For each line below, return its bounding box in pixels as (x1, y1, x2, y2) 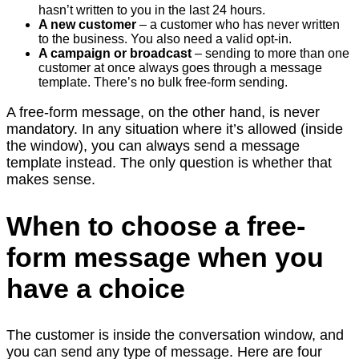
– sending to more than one (192, 46, 349, 61)
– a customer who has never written (136, 18, 340, 32)
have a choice (6, 273, 185, 305)
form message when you (6, 242, 324, 273)
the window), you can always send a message (6, 138, 300, 155)
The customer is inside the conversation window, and (6, 327, 344, 344)
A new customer (38, 18, 136, 32)
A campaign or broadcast (38, 46, 192, 61)
